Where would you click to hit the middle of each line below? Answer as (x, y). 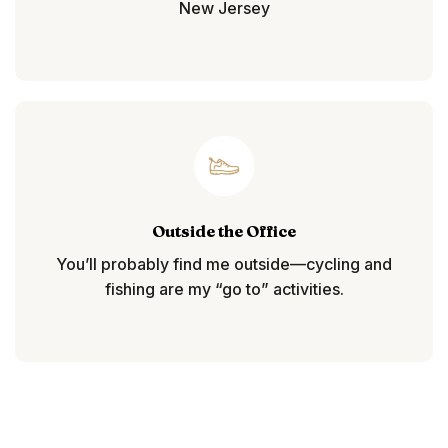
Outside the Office (224, 231)
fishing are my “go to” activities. (224, 289)
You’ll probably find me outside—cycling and (224, 264)
